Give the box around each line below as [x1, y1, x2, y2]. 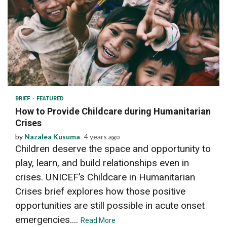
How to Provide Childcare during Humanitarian [15, 105, 211, 117]
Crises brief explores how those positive [15, 185, 185, 197]
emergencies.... [15, 213, 81, 225]
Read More [81, 216, 116, 224]
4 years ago [84, 132, 120, 141]
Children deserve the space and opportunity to [15, 142, 211, 155]
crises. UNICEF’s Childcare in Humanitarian [15, 171, 195, 183]
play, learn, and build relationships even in [15, 157, 189, 169]
